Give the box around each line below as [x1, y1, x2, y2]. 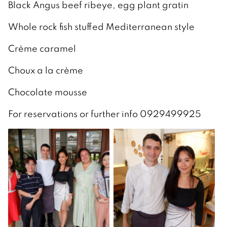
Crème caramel [8, 42, 78, 54]
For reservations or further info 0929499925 [8, 107, 201, 120]
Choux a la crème [8, 64, 85, 76]
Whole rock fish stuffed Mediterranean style [8, 20, 197, 32]
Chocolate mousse [8, 86, 89, 98]
